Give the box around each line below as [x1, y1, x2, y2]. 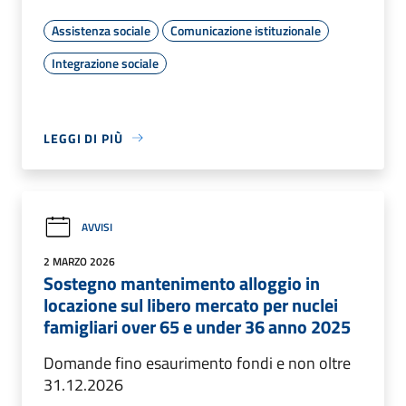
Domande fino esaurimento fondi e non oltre [43, 350, 351, 375]
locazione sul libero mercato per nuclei [43, 290, 338, 319]
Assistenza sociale [52, 20, 150, 40]
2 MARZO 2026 [43, 252, 115, 270]
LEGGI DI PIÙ [43, 128, 123, 148]
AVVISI [82, 218, 112, 237]
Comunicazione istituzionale [170, 20, 321, 40]
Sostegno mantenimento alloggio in [43, 268, 320, 297]
